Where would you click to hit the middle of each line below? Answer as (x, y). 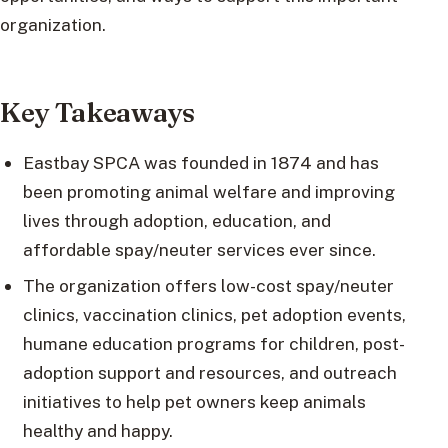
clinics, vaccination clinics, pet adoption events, (214, 315)
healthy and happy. (97, 431)
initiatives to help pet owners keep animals (194, 402)
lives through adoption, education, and (176, 221)
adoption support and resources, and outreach (209, 373)
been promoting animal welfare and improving (208, 192)
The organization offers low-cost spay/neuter (208, 286)
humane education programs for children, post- (213, 344)
